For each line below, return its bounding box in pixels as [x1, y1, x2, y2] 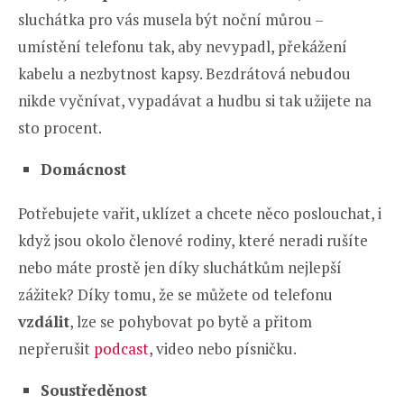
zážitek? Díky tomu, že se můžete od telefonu [18, 283, 333, 305]
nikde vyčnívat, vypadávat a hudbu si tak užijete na [18, 89, 372, 111]
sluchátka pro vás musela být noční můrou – [18, 8, 323, 30]
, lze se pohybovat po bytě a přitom [69, 310, 312, 332]
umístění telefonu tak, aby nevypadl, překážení [18, 35, 347, 57]
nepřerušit [18, 337, 94, 359]
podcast [94, 337, 149, 359]
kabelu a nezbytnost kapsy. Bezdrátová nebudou [18, 62, 351, 84]
